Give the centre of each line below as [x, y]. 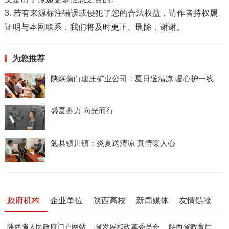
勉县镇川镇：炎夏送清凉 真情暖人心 [113, 143]
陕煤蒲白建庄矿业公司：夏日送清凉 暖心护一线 [132, 78]
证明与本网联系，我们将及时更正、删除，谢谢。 [94, 27]
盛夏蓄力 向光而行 [82, 110]
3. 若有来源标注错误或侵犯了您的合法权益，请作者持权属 [111, 13]
